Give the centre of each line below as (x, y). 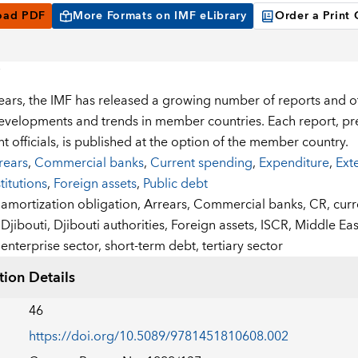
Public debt (175, 184)
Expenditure (294, 163)
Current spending (201, 163)
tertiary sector (242, 247)
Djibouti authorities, (112, 226)
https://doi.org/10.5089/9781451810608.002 (158, 337)
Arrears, (168, 205)
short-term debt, (153, 247)
